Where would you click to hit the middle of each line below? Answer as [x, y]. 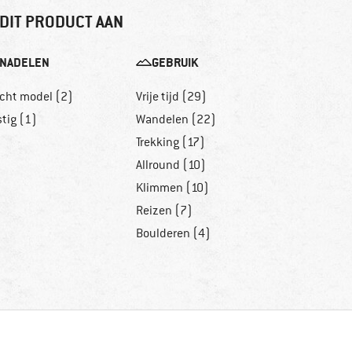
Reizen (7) [164, 211]
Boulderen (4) [173, 234]
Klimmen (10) [172, 188]
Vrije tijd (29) [171, 97]
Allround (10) [170, 165]
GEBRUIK [174, 63]
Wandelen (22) [176, 120]
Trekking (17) [170, 143]
